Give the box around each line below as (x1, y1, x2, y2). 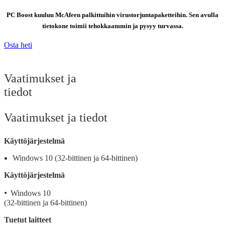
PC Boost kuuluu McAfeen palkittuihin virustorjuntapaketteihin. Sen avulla (7, 11, 218, 19)
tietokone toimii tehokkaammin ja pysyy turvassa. (42, 22, 183, 30)
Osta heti (4, 41, 32, 50)
